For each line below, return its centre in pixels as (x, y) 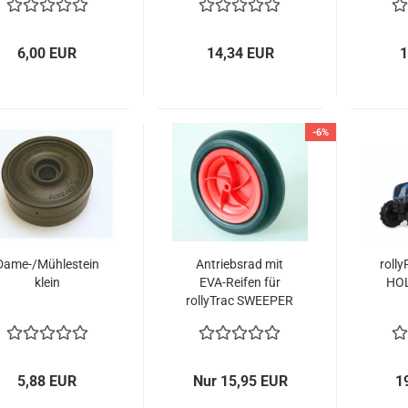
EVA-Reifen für (240, 282)
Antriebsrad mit (240, 264)
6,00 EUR (47, 53)
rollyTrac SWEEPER (240, 301)
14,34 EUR (240, 53)
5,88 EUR (47, 381)
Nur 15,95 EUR (240, 381)
